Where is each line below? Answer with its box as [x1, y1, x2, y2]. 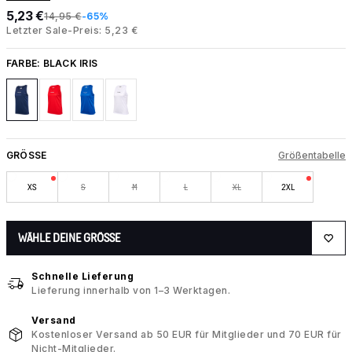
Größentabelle [278, 149, 346, 161]
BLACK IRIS [42, 57, 98, 69]
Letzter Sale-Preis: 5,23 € [6, 24, 137, 36]
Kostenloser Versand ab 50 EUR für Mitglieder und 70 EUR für [31, 328, 342, 341]
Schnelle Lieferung [31, 270, 134, 283]
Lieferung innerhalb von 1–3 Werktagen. [31, 284, 230, 297]
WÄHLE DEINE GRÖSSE [18, 231, 120, 245]
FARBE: [6, 57, 43, 69]
